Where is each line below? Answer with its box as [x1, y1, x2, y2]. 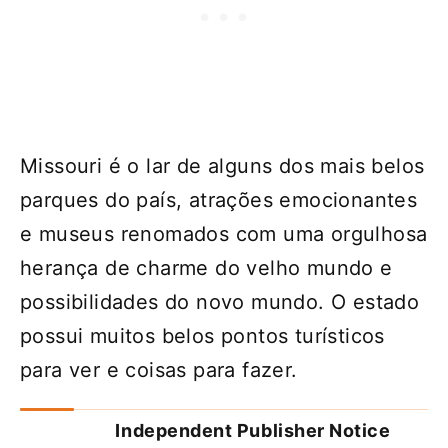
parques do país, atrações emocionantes [20, 188, 418, 213]
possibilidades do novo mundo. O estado [20, 290, 420, 315]
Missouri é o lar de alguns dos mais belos [20, 154, 425, 179]
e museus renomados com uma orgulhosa [20, 222, 428, 247]
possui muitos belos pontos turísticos [20, 324, 385, 349]
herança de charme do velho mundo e [20, 256, 393, 281]
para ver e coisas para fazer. [20, 358, 298, 383]
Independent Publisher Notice [115, 420, 391, 442]
